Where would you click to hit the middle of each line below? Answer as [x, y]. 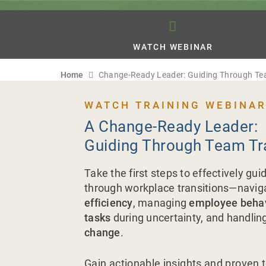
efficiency [109, 203]
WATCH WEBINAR [173, 47]
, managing [161, 203]
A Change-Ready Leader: [171, 127]
